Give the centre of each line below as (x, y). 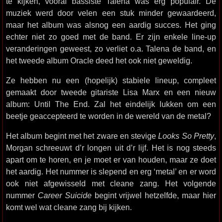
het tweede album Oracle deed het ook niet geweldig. (99, 60)
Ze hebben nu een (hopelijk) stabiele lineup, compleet (111, 80)
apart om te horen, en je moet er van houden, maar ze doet (111, 160)
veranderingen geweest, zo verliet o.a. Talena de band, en (111, 49)
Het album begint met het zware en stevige (82, 136)
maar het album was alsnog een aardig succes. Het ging (111, 25)
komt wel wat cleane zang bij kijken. (69, 207)
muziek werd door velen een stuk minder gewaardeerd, (111, 13)
